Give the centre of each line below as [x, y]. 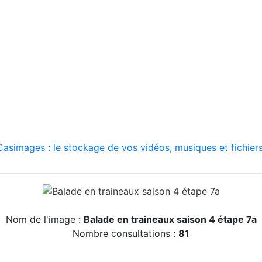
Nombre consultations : [125, 233]
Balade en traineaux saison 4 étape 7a [170, 219]
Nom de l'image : [44, 219]
